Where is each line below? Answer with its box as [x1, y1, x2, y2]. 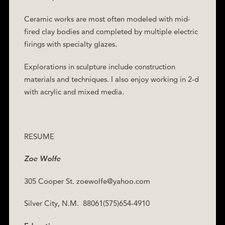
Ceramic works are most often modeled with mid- [24, 14, 190, 24]
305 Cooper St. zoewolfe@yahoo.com [24, 176, 150, 186]
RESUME [24, 131, 54, 141]
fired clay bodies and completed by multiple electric [24, 27, 198, 36]
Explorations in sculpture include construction [24, 61, 175, 71]
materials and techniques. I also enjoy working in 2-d [24, 74, 199, 84]
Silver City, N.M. [24, 198, 79, 208]
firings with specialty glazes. [24, 39, 117, 49]
